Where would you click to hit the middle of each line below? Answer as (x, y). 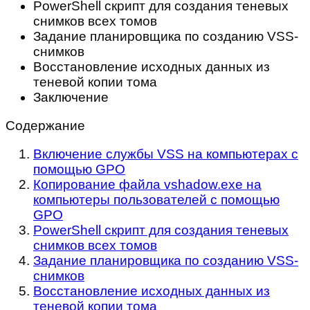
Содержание (45, 126)
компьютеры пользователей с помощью (156, 200)
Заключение (71, 98)
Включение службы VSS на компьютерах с (166, 154)
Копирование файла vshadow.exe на (147, 185)
